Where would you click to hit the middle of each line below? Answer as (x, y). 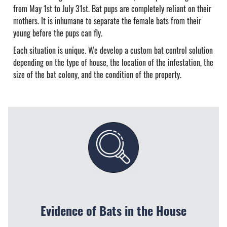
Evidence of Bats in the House (113, 210)
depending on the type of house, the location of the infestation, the (113, 62)
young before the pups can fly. (59, 33)
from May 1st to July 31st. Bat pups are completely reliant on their (112, 8)
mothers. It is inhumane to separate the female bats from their (107, 21)
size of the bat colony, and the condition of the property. (98, 74)
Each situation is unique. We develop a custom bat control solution (113, 50)
